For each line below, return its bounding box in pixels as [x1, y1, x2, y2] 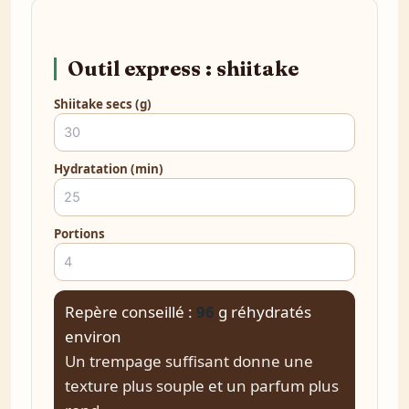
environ [65, 325, 121, 347]
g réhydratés [218, 300, 311, 322]
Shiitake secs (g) [54, 95, 152, 112]
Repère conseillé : [65, 300, 196, 322]
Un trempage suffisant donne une [65, 350, 313, 372]
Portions [54, 225, 105, 242]
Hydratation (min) [54, 160, 163, 177]
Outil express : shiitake [68, 56, 299, 81]
